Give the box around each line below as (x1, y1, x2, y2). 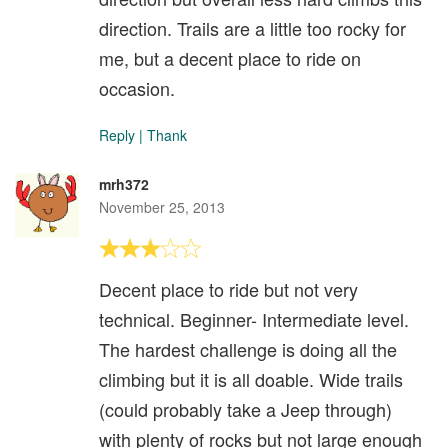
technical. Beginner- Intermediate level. (99, 306, 409, 333)
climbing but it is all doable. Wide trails (99, 366, 403, 393)
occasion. (99, 75, 175, 102)
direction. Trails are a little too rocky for (99, 15, 406, 42)
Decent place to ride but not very (99, 276, 358, 303)
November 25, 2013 (99, 197, 225, 218)
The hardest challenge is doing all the (99, 336, 397, 363)
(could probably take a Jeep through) (99, 396, 392, 423)
